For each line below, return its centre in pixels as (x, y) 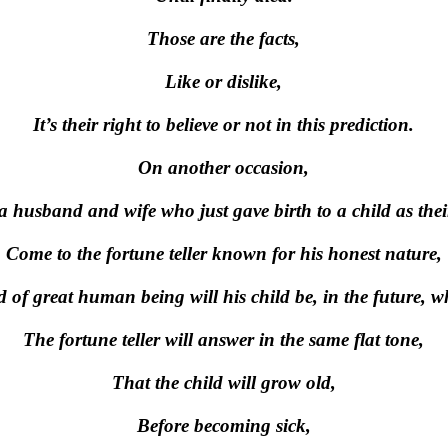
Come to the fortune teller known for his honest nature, (223, 253)
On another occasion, (223, 167)
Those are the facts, (223, 38)
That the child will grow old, (223, 382)
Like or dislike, (223, 81)
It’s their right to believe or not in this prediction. (223, 124)
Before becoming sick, (223, 425)
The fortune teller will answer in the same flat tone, (223, 339)
